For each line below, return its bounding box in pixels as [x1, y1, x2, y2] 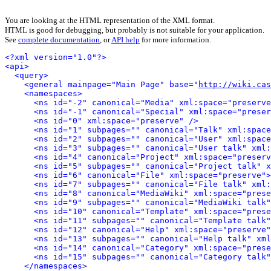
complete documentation [18, 35, 100, 44]
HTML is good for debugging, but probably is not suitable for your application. [5, 25, 264, 34]
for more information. [140, 35, 211, 44]
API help [111, 35, 140, 44]
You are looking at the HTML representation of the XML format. [5, 16, 215, 25]
